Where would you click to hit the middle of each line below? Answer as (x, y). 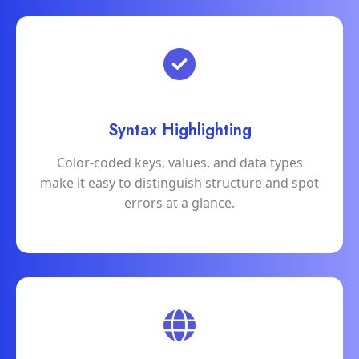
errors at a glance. (179, 203)
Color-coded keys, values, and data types (179, 163)
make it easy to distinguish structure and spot (179, 183)
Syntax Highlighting (179, 131)
